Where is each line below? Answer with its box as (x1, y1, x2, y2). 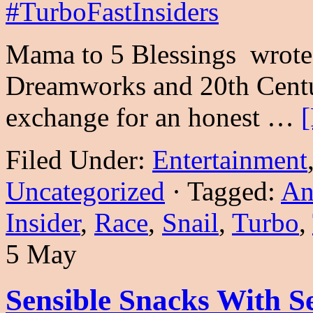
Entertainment (152, 144, 307, 175)
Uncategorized (6, 175, 165, 206)
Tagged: (187, 175, 281, 206)
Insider (6, 207, 80, 238)
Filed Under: (6, 144, 152, 175)
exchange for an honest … (6, 101, 301, 132)
